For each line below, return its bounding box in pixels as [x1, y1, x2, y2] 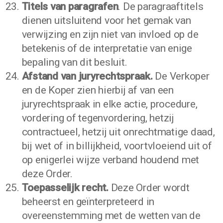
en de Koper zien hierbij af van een [21, 84, 174, 96]
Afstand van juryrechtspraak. [21, 70, 153, 82]
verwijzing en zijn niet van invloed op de [21, 28, 199, 40]
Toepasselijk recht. [21, 182, 109, 194]
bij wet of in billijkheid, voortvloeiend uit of [21, 140, 212, 152]
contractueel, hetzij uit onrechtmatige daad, [21, 126, 215, 138]
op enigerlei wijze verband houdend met [21, 154, 200, 166]
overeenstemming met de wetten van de [21, 210, 201, 222]
